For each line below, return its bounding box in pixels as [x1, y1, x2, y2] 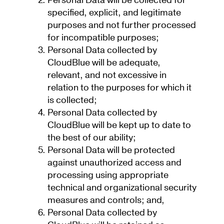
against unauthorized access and [47, 156, 181, 169]
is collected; [47, 94, 99, 107]
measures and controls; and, [47, 194, 166, 207]
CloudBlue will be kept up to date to [47, 119, 191, 132]
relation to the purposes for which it [47, 81, 191, 94]
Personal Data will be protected [47, 144, 175, 157]
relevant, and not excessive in [47, 69, 166, 82]
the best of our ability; [47, 131, 138, 144]
